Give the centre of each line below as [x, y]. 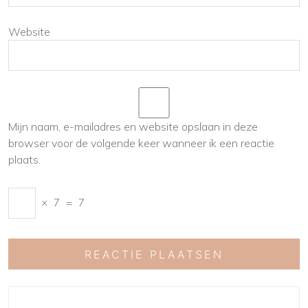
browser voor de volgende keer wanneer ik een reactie [141, 143]
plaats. [24, 160]
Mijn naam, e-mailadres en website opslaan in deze [133, 127]
